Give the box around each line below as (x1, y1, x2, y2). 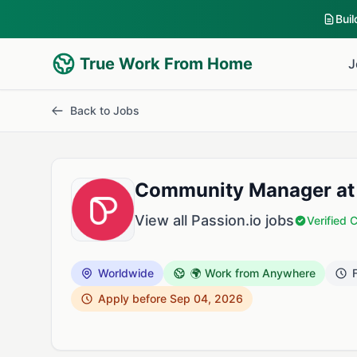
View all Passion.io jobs (135, 212, 294, 229)
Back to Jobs (70, 104, 139, 117)
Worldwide (98, 266, 154, 280)
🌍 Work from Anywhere (190, 266, 316, 280)
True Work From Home (80, 54, 253, 73)
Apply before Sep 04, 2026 (98, 292, 243, 305)
